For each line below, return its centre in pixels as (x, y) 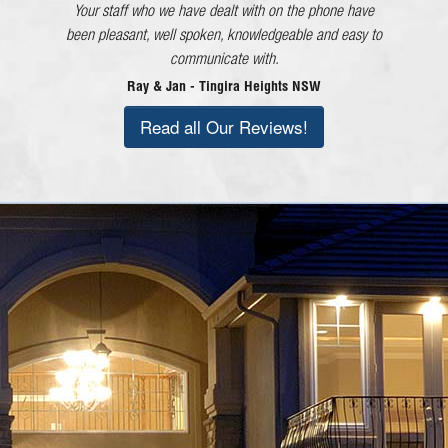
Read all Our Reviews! (224, 126)
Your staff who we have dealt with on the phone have (224, 13)
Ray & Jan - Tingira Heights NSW (224, 88)
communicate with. (224, 61)
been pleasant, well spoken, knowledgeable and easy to (224, 37)
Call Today (235, 334)
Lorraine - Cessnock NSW (224, 40)
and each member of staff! (224, 13)
